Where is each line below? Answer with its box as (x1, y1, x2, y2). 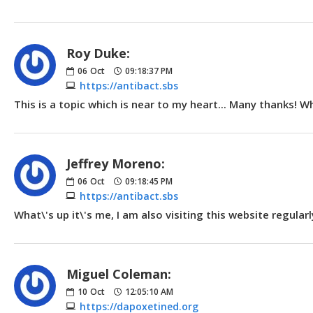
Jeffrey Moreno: (66, 154, 165, 172)
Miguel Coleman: (66, 265, 171, 282)
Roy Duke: (66, 44, 130, 61)
